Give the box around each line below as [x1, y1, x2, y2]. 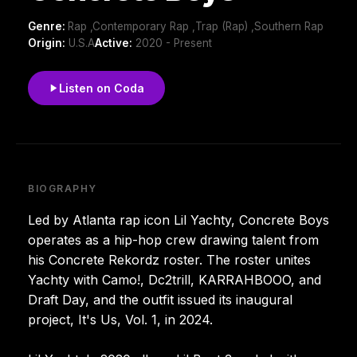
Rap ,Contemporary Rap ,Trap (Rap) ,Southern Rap [68, 19, 324, 33]
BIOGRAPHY [28, 182, 98, 194]
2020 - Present [132, 36, 212, 49]
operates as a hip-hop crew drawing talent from [28, 231, 319, 248]
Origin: [28, 36, 65, 49]
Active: [95, 36, 132, 49]
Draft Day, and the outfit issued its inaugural [28, 291, 292, 308]
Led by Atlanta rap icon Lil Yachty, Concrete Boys [28, 211, 329, 228]
